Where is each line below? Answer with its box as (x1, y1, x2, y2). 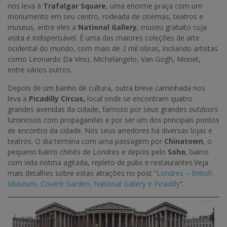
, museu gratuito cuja (137, 22, 207, 32)
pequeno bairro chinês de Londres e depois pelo (8, 147, 168, 157)
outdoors (189, 104, 218, 115)
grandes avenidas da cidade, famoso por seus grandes (8, 104, 189, 115)
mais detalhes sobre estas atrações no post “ (8, 168, 157, 178)
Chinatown (164, 136, 203, 146)
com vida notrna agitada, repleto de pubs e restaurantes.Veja (8, 158, 208, 168)
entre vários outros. (8, 65, 72, 75)
